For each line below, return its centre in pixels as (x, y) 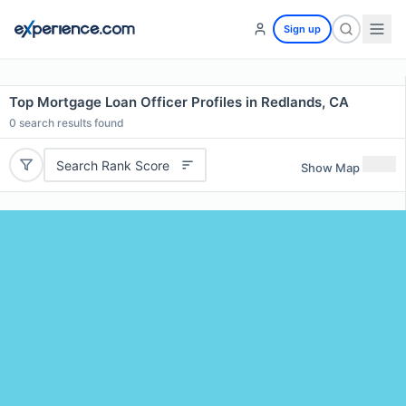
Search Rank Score (112, 165)
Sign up (302, 29)
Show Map (330, 167)
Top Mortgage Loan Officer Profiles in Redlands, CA (179, 102)
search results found (70, 123)
